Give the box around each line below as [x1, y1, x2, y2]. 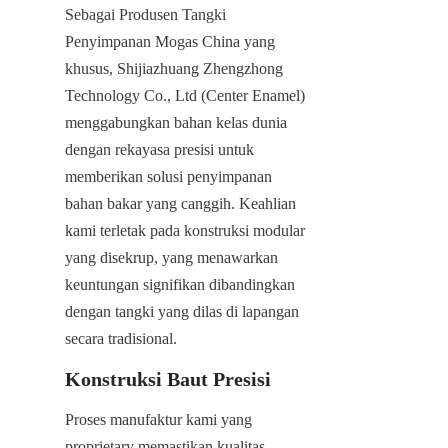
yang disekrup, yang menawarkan [65, 248, 278, 266]
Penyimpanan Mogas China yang [65, 32, 275, 50]
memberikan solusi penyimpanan [65, 167, 272, 185]
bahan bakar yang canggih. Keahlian [65, 194, 296, 212]
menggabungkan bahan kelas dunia [65, 113, 287, 131]
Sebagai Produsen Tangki [65, 5, 226, 23]
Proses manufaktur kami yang [65, 410, 252, 428]
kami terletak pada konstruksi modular [65, 221, 305, 239]
